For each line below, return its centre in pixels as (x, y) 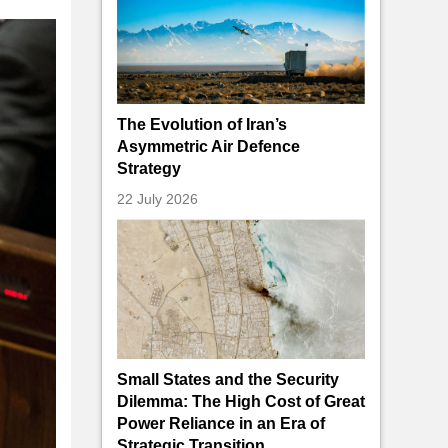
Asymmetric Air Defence (208, 146)
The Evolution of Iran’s (202, 124)
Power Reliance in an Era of (221, 424)
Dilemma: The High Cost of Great (241, 402)
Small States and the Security (228, 380)
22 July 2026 (157, 199)
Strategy (149, 168)
